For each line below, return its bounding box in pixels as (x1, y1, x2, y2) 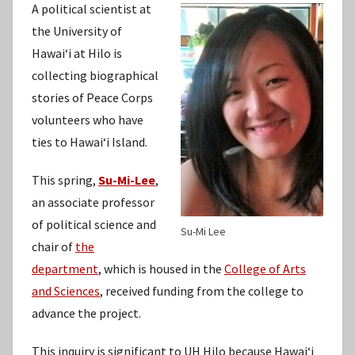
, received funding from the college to (100, 282, 303, 299)
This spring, (32, 171, 98, 188)
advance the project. (32, 304, 141, 321)
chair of (32, 238, 75, 254)
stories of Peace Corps (32, 89, 153, 105)
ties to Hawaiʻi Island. (32, 133, 147, 150)
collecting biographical (32, 67, 158, 83)
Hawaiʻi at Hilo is (32, 44, 122, 61)
